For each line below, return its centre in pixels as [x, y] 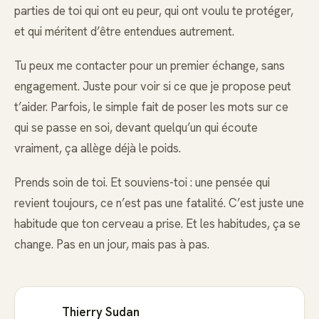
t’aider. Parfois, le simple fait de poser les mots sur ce [151, 107]
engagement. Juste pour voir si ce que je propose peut [153, 87]
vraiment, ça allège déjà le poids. [98, 148]
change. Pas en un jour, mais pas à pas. [112, 245]
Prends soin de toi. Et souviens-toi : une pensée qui [142, 183]
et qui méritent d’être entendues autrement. [124, 31]
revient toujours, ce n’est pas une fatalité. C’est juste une [159, 203]
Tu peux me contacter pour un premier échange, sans [150, 66]
